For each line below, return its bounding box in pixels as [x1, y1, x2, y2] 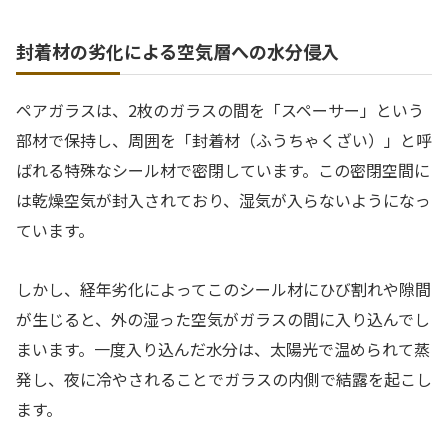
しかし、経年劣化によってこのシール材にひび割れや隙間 [16, 277, 431, 301]
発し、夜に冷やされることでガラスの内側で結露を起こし [16, 367, 432, 391]
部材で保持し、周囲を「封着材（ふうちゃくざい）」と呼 [16, 128, 432, 153]
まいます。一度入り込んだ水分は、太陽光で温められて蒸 [16, 337, 430, 361]
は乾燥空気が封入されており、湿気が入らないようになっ [16, 188, 431, 213]
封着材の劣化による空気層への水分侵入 [16, 38, 339, 65]
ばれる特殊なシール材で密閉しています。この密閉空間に [16, 158, 430, 183]
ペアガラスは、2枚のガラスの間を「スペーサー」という [16, 98, 424, 123]
